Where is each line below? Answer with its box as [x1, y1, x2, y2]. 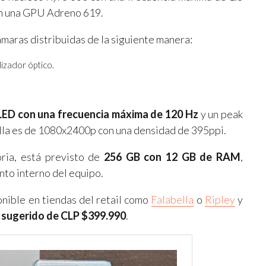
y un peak [198, 107, 243, 121]
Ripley [204, 193, 235, 207]
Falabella [151, 193, 194, 207]
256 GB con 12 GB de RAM [103, 150, 240, 164]
